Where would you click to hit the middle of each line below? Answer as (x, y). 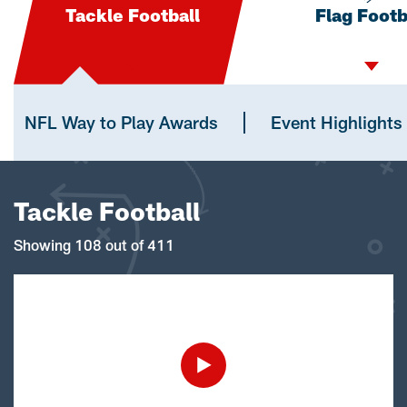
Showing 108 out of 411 (94, 244)
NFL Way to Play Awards (121, 122)
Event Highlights (337, 122)
